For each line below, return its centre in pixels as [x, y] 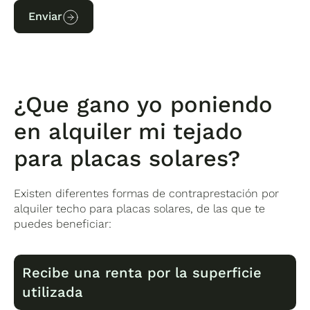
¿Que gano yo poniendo [144, 105]
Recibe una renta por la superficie [142, 272]
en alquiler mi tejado [129, 132]
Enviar [46, 17]
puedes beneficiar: [63, 224]
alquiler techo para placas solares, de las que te [140, 209]
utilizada [53, 292]
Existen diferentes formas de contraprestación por [147, 194]
